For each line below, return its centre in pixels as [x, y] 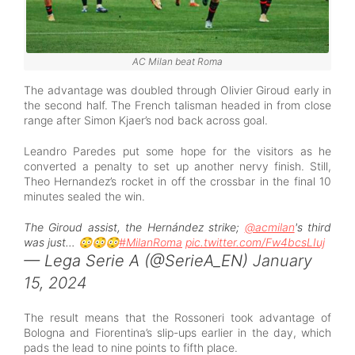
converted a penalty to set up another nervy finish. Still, [177, 166]
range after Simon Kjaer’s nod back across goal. [146, 120]
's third [313, 227]
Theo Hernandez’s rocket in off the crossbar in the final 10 [177, 181]
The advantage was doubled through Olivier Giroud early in [177, 90]
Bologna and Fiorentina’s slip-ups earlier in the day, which [177, 332]
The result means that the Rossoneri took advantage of [177, 317]
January [282, 260]
